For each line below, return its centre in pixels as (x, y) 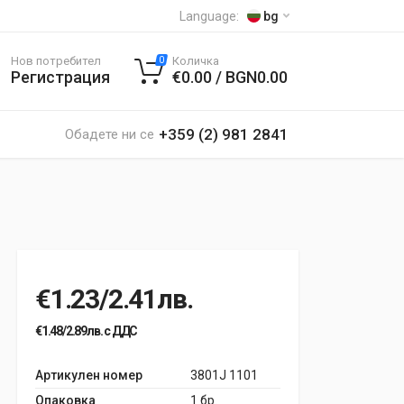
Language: (211, 16)
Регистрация (60, 77)
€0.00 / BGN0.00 (230, 77)
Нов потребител (56, 61)
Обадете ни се (110, 134)
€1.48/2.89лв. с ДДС (87, 331)
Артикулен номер (89, 375)
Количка (196, 61)
